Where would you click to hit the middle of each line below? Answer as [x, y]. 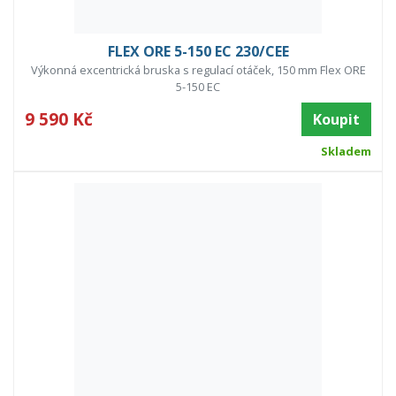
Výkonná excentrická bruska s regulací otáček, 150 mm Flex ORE [198, 70]
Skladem [346, 152]
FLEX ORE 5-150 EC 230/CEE [198, 52]
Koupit [336, 120]
